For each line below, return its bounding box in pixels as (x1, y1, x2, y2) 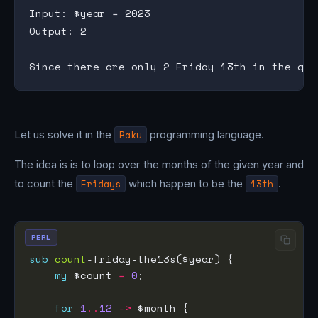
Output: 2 (29, 23, 87, 39)
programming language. (147, 127, 264, 141)
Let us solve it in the (14, 127, 114, 141)
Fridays (81, 176, 121, 191)
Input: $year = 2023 (29, 6, 150, 21)
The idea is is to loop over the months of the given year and (14, 157, 304, 171)
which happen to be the (126, 176, 246, 190)
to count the (14, 176, 76, 190)
